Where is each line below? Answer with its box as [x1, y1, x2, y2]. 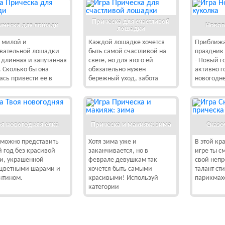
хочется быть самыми [88, 165, 152, 173]
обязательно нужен [88, 66, 146, 73]
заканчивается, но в [88, 147, 148, 155]
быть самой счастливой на [88, 48, 166, 55]
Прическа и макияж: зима [90, 121, 171, 129]
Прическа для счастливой [92, 18, 170, 26]
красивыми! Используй [88, 174, 158, 182]
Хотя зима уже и [88, 138, 137, 146]
